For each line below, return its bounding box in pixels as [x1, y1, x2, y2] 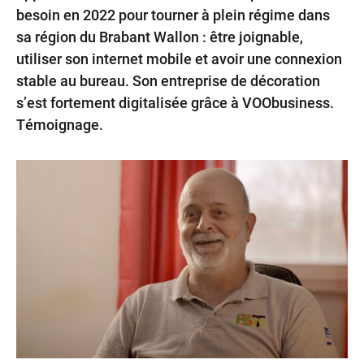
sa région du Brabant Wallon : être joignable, [16, 27, 303, 46]
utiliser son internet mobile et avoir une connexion [16, 49, 342, 68]
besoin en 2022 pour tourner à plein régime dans [16, 5, 330, 24]
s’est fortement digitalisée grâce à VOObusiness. [16, 93, 334, 112]
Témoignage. [16, 115, 103, 134]
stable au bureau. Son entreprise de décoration [16, 71, 320, 90]
